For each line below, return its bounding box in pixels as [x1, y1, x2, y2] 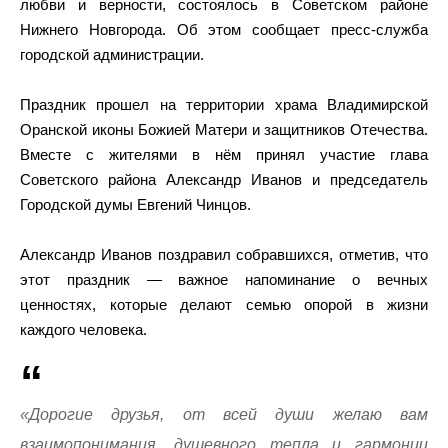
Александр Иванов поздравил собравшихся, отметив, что [20, 246, 428, 263]
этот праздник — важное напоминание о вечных [20, 271, 428, 288]
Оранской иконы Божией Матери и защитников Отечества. [20, 121, 428, 138]
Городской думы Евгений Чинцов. [20, 196, 251, 213]
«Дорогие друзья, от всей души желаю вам [20, 406, 428, 423]
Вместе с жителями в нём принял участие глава [20, 146, 428, 163]
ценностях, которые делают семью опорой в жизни [20, 296, 428, 313]
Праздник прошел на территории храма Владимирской [20, 96, 428, 113]
